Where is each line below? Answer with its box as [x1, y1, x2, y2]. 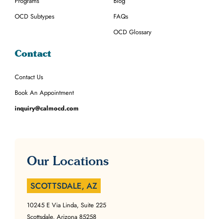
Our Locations [27, 153, 109, 168]
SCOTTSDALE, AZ [30, 179, 97, 192]
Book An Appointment [15, 88, 74, 97]
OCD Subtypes [15, 11, 54, 21]
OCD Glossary [113, 27, 152, 37]
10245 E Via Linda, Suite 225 [27, 200, 106, 210]
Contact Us [15, 72, 43, 82]
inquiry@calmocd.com [15, 103, 79, 113]
